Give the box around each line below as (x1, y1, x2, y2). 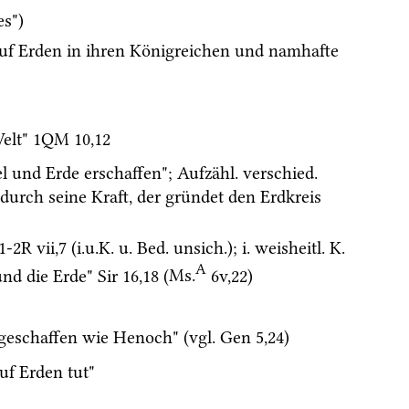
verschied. (243, 162, 318, 184)
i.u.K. (77, 236, 114, 258)
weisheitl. (255, 236, 325, 258)
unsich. (173, 236, 227, 258)
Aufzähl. (177, 162, 238, 184)
